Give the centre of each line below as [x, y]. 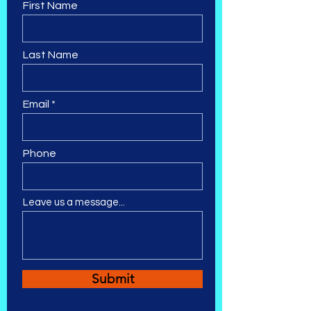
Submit [112, 279]
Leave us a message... [74, 202]
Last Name [51, 55]
